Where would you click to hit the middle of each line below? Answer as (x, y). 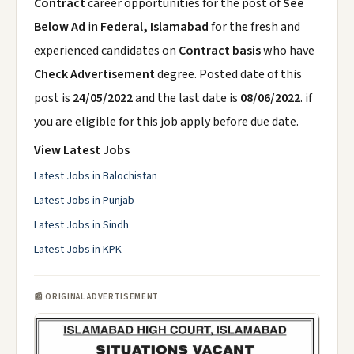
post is (53, 98)
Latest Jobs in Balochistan (96, 176)
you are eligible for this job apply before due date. (166, 122)
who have (288, 51)
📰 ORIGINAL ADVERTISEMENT (96, 297)
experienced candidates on (106, 51)
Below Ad (61, 27)
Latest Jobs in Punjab (84, 201)
